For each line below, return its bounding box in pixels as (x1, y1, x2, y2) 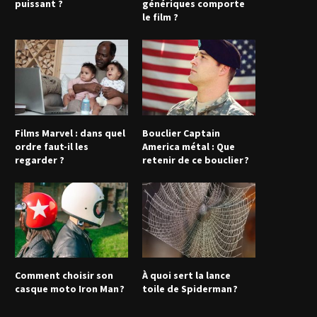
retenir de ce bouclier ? (142, 153, 250, 166)
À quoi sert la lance (142, 269, 231, 282)
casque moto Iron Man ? (15, 282, 125, 296)
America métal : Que (142, 139, 236, 153)
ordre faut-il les (15, 139, 88, 153)
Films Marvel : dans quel (15, 126, 125, 139)
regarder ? (15, 153, 64, 166)
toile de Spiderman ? (142, 282, 238, 296)
